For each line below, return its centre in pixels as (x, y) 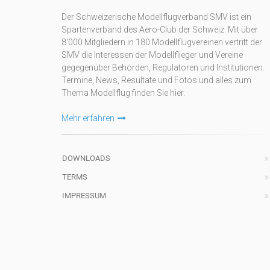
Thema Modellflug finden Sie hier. (123, 93)
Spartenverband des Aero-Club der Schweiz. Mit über (160, 30)
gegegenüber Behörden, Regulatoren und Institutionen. (163, 67)
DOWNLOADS (86, 158)
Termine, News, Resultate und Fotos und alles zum (156, 80)
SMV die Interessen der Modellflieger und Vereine (152, 55)
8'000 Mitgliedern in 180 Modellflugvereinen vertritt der (162, 42)
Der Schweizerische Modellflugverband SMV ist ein (156, 17)
